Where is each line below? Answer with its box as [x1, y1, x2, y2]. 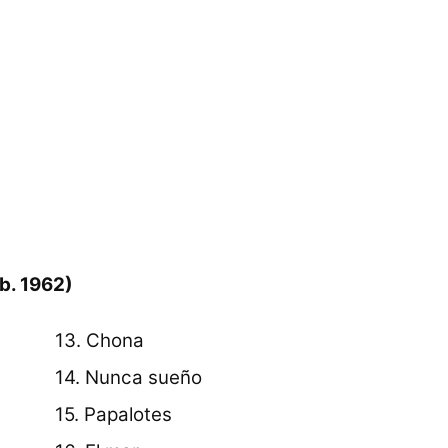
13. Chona [55, 328, 145, 352]
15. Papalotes [55, 402, 173, 426]
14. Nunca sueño [55, 365, 203, 389]
